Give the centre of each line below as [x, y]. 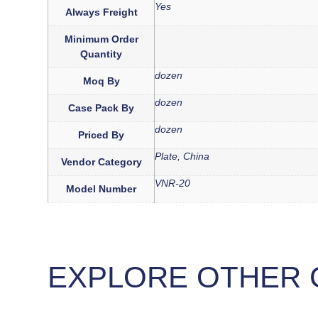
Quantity [102, 54]
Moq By [101, 81]
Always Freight [101, 12]
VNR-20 [173, 183]
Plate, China [182, 156]
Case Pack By [102, 108]
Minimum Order [101, 39]
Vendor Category [101, 161]
